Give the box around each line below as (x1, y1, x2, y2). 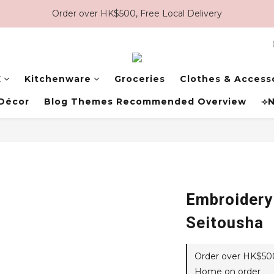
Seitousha (185, 213, 264, 232)
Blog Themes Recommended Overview (43, 96, 246, 107)
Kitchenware (24, 73, 91, 84)
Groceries (114, 73, 165, 84)
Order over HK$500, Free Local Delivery (52, 8, 222, 19)
